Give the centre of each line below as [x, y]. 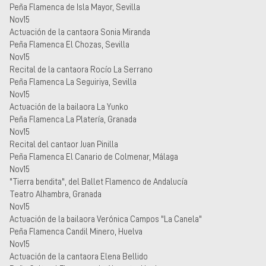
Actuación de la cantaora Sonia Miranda [80, 32]
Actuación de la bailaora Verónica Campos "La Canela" [106, 219]
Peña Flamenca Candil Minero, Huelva [76, 231]
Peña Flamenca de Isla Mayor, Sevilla [75, 7]
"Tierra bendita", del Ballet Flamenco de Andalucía [99, 181]
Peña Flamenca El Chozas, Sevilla [69, 44]
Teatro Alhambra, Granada [56, 194]
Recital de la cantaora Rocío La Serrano [81, 69]
